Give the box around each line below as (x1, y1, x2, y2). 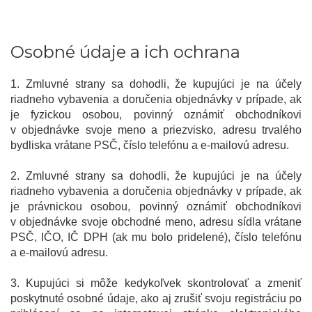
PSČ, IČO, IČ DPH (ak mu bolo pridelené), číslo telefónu (10, 231, 302, 244)
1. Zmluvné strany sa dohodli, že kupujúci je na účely (10, 78, 302, 91)
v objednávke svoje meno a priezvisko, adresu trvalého (10, 124, 302, 136)
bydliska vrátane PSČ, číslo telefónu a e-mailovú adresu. (10, 139, 289, 152)
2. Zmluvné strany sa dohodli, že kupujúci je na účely (10, 170, 302, 182)
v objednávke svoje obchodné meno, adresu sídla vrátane (10, 216, 302, 228)
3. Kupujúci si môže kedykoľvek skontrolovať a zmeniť (10, 277, 302, 290)
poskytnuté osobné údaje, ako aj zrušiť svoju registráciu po (10, 292, 302, 305)
